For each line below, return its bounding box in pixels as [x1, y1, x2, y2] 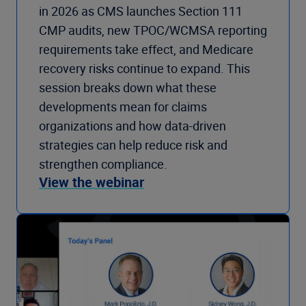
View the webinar [39, 172, 144, 191]
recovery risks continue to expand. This [39, 59, 250, 76]
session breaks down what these [39, 79, 217, 96]
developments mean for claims [39, 98, 207, 115]
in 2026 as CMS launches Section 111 [39, 2, 242, 19]
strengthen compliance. [39, 155, 167, 172]
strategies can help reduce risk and [39, 136, 227, 153]
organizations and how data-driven [39, 117, 226, 134]
